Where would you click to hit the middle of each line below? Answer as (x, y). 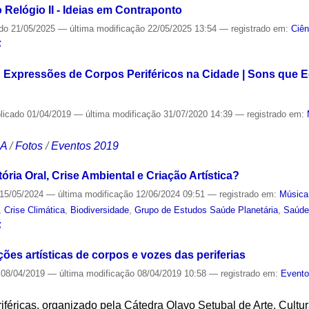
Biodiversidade (100, 210)
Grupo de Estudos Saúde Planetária (207, 210)
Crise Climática (35, 210)
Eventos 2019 (85, 146)
